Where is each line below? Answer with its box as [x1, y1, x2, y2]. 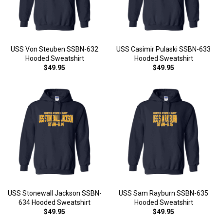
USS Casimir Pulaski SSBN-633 [116, 45, 211, 53]
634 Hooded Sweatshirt [18, 199, 91, 206]
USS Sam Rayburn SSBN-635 [119, 189, 208, 197]
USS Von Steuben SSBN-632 [11, 45, 98, 53]
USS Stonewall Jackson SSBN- [7, 189, 102, 197]
